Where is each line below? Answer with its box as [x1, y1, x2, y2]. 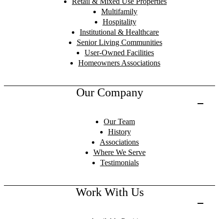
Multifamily [101, 7, 137, 16]
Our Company [76, 86, 143, 99]
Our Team [104, 117, 135, 126]
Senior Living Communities [76, 38, 162, 47]
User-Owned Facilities [85, 48, 154, 57]
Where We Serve [93, 148, 146, 157]
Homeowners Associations [78, 59, 160, 67]
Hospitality [102, 18, 136, 26]
